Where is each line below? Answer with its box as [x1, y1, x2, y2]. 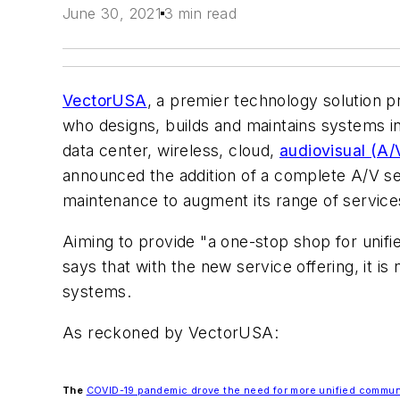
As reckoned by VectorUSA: [62, 322, 279, 342]
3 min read [164, 4, 237, 23]
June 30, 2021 [62, 4, 162, 23]
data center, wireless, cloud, [62, 141, 279, 161]
